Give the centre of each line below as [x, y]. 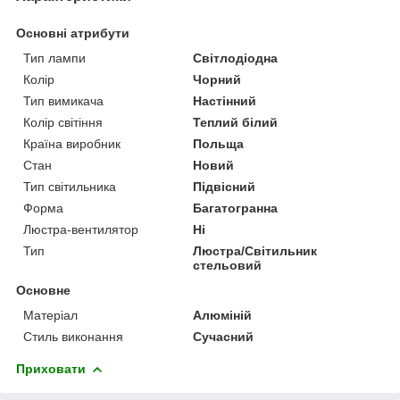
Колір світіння [63, 122]
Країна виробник [72, 143]
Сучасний [224, 336]
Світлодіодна [236, 58]
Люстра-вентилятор [81, 229]
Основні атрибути [73, 33]
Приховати [51, 368]
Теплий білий [236, 122]
